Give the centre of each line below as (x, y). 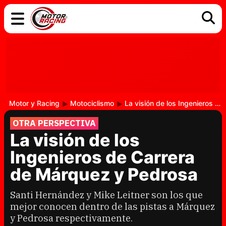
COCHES (38, 53)
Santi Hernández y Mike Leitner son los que (106, 195)
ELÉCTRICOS (109, 53)
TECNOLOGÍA (49, 69)
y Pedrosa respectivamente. (71, 218)
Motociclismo (92, 103)
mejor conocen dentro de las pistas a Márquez (112, 206)
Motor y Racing (34, 103)
